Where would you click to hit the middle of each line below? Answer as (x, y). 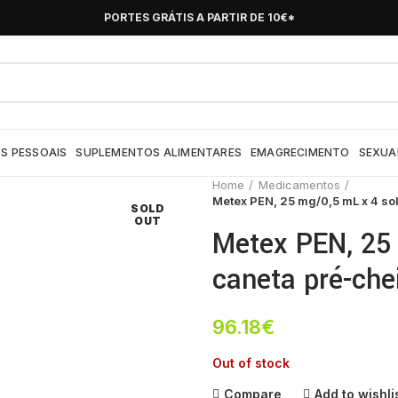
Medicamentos (299, 185)
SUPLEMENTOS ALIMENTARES (159, 152)
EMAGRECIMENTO (300, 152)
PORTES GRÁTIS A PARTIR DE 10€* (199, 17)
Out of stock (251, 363)
